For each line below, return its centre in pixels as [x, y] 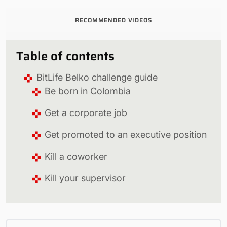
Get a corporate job [86, 112]
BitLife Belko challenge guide [97, 77]
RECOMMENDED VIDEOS [113, 20]
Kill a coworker [76, 156]
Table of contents [65, 56]
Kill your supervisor [85, 178]
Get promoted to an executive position [126, 134]
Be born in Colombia [88, 91]
